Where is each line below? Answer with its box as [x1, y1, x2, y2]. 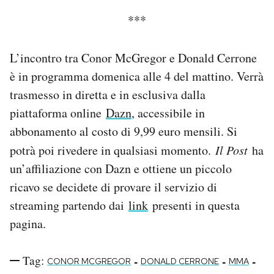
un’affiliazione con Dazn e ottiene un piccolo [10, 160, 232, 177]
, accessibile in [131, 105, 205, 122]
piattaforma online [10, 105, 106, 122]
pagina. [10, 215, 46, 232]
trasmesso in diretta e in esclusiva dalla [10, 86, 206, 103]
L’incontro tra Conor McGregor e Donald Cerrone [10, 50, 257, 67]
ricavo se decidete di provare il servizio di [10, 179, 217, 196]
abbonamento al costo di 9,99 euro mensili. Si [10, 123, 237, 140]
